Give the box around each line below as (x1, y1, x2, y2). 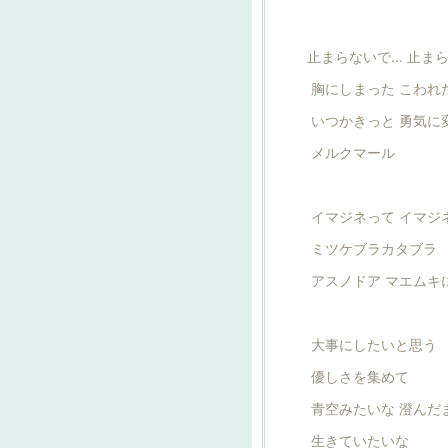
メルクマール (307, 142, 395, 162)
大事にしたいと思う (307, 334, 437, 354)
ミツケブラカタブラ (307, 238, 437, 258)
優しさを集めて (307, 366, 409, 386)
